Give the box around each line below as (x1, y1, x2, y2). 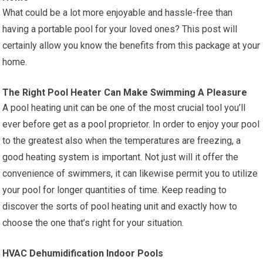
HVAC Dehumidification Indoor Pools (2, 247, 164, 259)
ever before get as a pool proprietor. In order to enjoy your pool (2, 118, 260, 130)
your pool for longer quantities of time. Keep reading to (2, 184, 227, 195)
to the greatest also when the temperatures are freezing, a (2, 134, 241, 146)
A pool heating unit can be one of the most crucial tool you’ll (2, 102, 246, 113)
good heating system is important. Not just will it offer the (2, 151, 239, 163)
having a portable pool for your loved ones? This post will (2, 23, 238, 35)
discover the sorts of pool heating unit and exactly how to (2, 200, 238, 212)
